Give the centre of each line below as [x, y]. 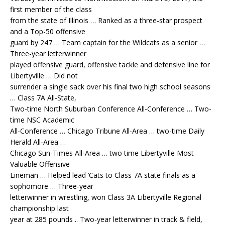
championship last [39, 208]
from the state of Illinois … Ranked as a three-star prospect [106, 21]
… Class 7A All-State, [43, 98]
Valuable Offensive [40, 164]
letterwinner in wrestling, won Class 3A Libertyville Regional [106, 197]
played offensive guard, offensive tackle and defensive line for [110, 65]
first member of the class [51, 10]
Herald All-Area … [38, 142]
